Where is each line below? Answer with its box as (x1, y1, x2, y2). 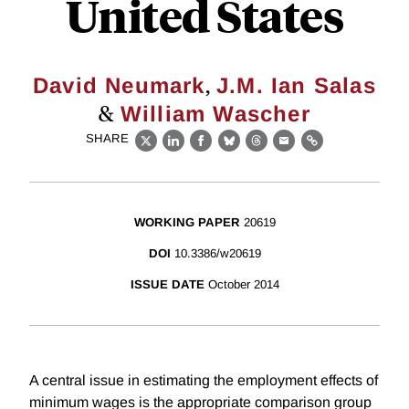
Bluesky (228, 142, 286, 159)
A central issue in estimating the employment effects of (29, 372, 378, 389)
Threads (256, 142, 314, 159)
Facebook (200, 142, 270, 159)
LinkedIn (173, 142, 234, 159)
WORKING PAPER (133, 215, 240, 230)
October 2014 (207, 278, 279, 292)
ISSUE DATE (130, 278, 204, 292)
